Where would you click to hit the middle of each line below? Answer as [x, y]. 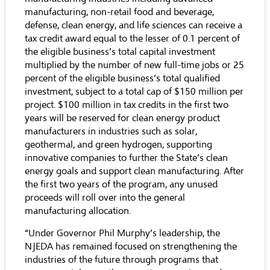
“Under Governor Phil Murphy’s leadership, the [122, 233]
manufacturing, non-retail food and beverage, [119, 12]
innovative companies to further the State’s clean [126, 158]
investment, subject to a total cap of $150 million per [134, 92]
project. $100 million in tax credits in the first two [127, 105]
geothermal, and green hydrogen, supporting [118, 145]
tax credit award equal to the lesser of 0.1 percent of [132, 39]
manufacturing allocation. [78, 211]
